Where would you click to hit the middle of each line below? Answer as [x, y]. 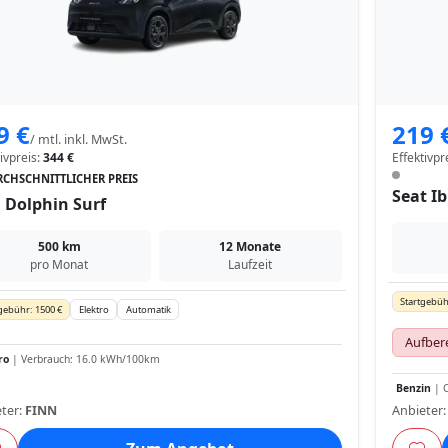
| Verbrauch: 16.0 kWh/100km [84, 358]
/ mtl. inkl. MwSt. [78, 140]
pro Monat [59, 265]
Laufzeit [250, 265]
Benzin [413, 387]
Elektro [93, 310]
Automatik [148, 310]
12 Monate [250, 247]
